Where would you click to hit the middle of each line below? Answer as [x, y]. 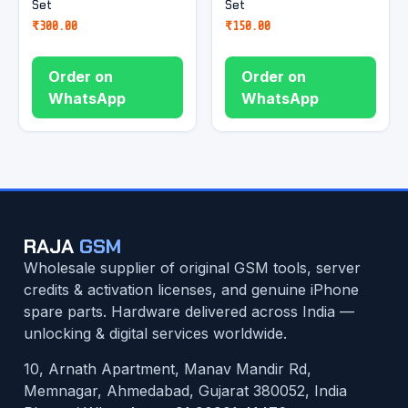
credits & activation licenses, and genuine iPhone [191, 290]
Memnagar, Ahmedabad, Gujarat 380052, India [185, 390]
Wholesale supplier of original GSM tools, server [192, 268]
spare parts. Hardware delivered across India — [189, 312]
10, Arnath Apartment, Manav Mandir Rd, [168, 368]
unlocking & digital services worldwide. [155, 334]
